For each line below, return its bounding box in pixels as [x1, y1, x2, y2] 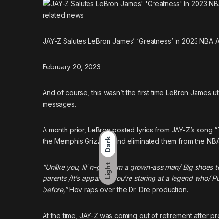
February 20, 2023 [43, 62, 101, 71]
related [43, 10, 66, 19]
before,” [43, 185, 67, 194]
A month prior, [43, 125, 88, 134]
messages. [43, 99, 76, 108]
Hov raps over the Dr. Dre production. [67, 185, 188, 194]
